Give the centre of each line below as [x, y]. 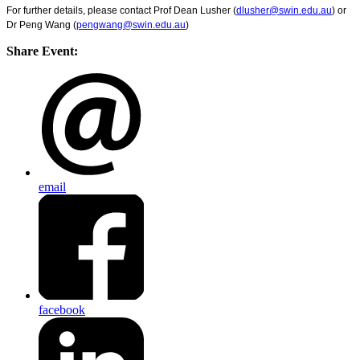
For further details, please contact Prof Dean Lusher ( [121, 11]
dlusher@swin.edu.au [284, 11]
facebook [62, 309]
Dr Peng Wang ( [41, 25]
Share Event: [42, 51]
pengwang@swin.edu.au [131, 25]
